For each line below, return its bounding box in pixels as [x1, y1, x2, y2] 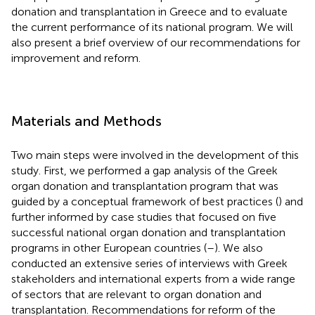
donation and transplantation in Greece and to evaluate [11, 4, 288, 18]
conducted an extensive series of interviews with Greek [11, 256, 288, 270]
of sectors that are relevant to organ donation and [11, 287, 262, 301]
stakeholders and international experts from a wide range [11, 271, 295, 285]
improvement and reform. [11, 51, 141, 65]
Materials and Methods [11, 112, 162, 129]
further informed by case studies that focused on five [11, 210, 276, 224]
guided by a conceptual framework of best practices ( [11, 194, 278, 208]
